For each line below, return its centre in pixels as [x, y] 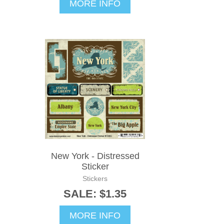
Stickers [95, 178]
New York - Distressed [95, 156]
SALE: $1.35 [95, 193]
